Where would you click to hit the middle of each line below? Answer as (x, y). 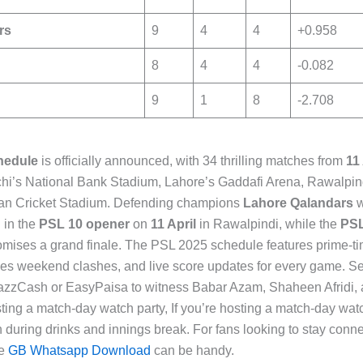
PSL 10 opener (84, 224)
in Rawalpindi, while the (268, 224)
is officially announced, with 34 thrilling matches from (192, 160)
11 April (173, 224)
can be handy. (192, 350)
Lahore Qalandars (298, 203)
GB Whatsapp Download (79, 350)
